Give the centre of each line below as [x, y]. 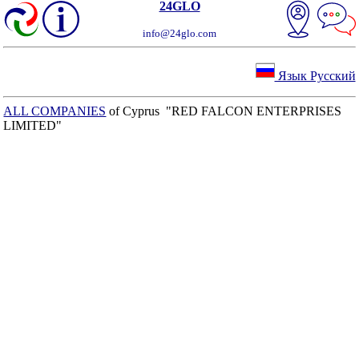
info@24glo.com [179, 33]
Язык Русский [315, 76]
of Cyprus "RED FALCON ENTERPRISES [224, 111]
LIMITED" [33, 125]
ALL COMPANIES [55, 111]
